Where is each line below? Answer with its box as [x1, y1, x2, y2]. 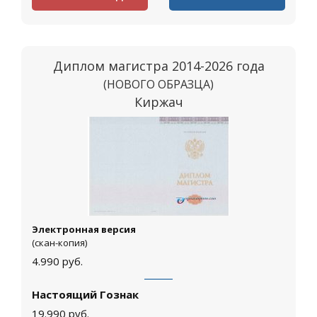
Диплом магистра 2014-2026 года [52, 57, 265, 75]
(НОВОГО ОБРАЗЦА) [103, 76, 214, 93]
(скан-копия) [32, 236, 87, 250]
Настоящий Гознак [32, 287, 139, 302]
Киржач [134, 93, 183, 111]
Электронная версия [32, 223, 136, 236]
